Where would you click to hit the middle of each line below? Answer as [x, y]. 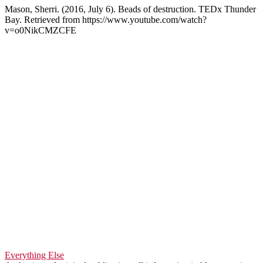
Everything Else [34, 255]
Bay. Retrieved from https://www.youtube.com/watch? [106, 19]
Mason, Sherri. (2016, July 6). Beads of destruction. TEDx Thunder [130, 9]
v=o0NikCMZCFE [41, 30]
